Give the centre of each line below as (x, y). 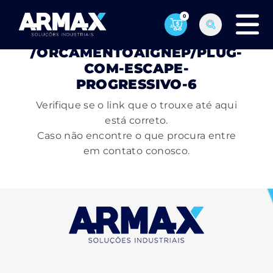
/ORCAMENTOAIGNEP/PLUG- (136, 53)
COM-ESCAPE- (136, 69)
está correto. (136, 120)
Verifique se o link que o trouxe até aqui (136, 105)
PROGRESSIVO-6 (136, 84)
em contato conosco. (136, 151)
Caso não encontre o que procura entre (136, 136)
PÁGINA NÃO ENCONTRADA (136, 37)
